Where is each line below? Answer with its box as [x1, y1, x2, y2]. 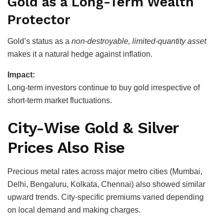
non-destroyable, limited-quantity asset [72, 37, 206, 46]
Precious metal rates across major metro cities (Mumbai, [7, 167, 202, 176]
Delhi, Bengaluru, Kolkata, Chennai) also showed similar [7, 180, 205, 188]
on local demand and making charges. [7, 205, 141, 214]
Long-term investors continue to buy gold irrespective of [7, 83, 200, 92]
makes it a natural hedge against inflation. [7, 50, 152, 59]
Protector [7, 11, 71, 28]
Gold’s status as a [7, 37, 72, 46]
